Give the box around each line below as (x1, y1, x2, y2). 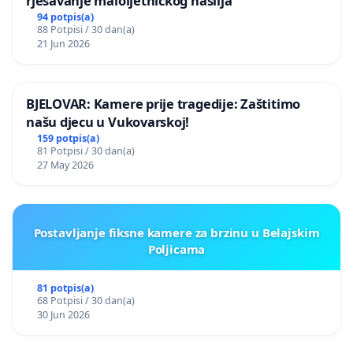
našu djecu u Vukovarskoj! (26, 112, 190, 131)
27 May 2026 (36, 158, 94, 172)
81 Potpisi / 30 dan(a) (36, 143, 135, 158)
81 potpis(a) (36, 281, 94, 295)
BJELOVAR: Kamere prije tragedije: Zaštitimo (26, 94, 301, 113)
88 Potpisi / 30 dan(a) (36, 22, 135, 36)
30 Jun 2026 (36, 307, 90, 321)
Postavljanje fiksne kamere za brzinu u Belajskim (33, 224, 320, 240)
